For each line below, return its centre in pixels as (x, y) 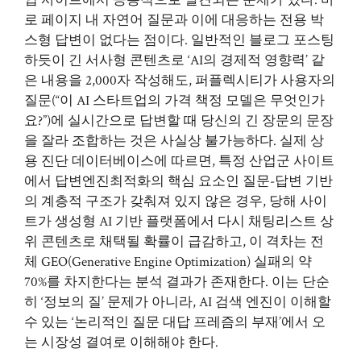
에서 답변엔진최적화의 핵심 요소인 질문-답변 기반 (178, 181)
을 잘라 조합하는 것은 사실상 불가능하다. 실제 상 (174, 141)
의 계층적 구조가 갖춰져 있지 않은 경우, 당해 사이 (176, 201)
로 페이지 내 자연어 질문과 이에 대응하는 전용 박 (174, 20)
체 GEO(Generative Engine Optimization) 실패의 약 (168, 262)
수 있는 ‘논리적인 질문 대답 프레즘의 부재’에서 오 (175, 322)
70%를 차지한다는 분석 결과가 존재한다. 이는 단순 (177, 282)
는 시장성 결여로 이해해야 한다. (121, 342)
